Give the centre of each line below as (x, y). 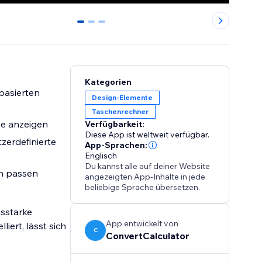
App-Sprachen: (116, 145)
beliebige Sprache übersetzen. (143, 187)
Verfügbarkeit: (115, 124)
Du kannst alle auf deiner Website (148, 166)
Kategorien (108, 82)
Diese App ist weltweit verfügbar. (147, 135)
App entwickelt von (142, 224)
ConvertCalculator (148, 236)
